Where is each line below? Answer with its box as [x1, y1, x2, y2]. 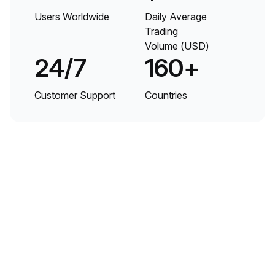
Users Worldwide [34, 10, 109, 23]
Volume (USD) [145, 39, 209, 52]
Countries [145, 88, 187, 101]
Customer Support [34, 88, 115, 101]
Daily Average [145, 10, 207, 23]
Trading [145, 25, 178, 37]
